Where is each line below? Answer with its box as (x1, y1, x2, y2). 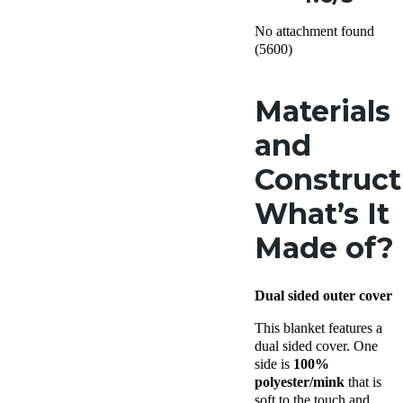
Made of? (255, 230, 394, 266)
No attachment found (255, 23, 374, 40)
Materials (255, 94, 390, 130)
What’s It (255, 196, 390, 232)
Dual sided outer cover (255, 288, 392, 304)
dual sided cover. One (255, 338, 378, 354)
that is (345, 374, 381, 390)
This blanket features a (255, 320, 382, 336)
